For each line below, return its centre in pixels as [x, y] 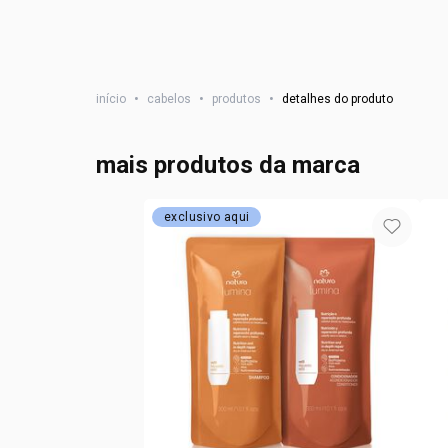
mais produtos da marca [228, 165]
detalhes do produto [337, 99]
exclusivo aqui [207, 217]
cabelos [169, 99]
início [111, 99]
